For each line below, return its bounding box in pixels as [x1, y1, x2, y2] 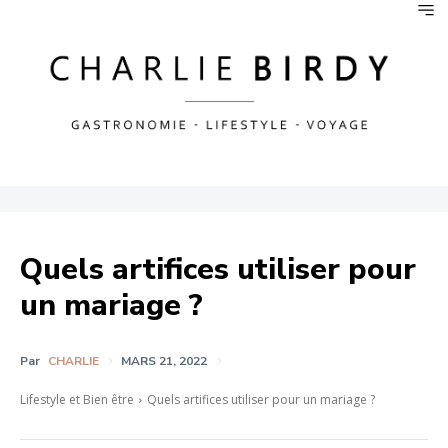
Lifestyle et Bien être [20, 390, 134, 408]
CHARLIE [48, 352, 99, 369]
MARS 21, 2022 [121, 352, 207, 369]
